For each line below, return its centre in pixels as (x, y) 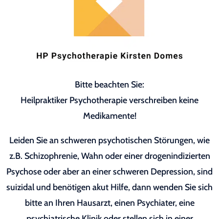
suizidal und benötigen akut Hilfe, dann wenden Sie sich (109, 187)
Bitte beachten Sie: (109, 85)
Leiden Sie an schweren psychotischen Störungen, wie (109, 141)
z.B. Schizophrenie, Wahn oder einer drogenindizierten (109, 156)
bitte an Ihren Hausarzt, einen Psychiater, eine (109, 203)
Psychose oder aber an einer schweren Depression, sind (109, 172)
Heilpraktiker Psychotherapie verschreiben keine (109, 100)
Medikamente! (109, 116)
